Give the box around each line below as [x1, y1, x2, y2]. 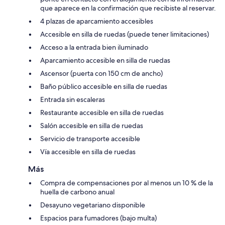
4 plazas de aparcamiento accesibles [40, 16, 153, 26]
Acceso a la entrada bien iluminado [40, 42, 148, 52]
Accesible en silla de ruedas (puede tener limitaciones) [40, 29, 209, 39]
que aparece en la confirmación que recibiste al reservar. [40, 3, 216, 13]
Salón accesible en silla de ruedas [40, 121, 143, 130]
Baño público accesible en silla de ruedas [40, 81, 167, 91]
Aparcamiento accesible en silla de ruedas [40, 55, 170, 65]
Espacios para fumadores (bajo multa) [40, 213, 157, 222]
